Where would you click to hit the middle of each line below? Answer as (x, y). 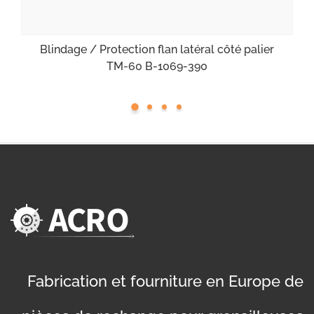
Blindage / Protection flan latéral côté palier (157, 49)
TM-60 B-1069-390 (157, 66)
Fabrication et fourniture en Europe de (165, 281)
